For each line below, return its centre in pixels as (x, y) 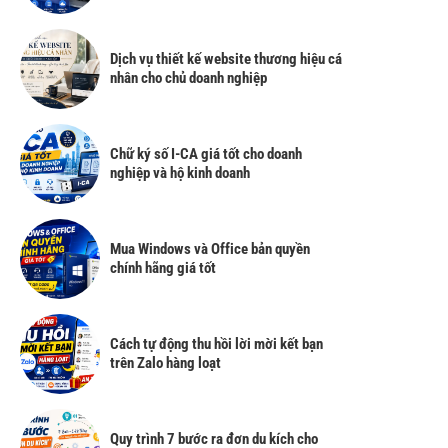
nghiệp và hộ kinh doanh (180, 172)
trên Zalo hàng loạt (165, 362)
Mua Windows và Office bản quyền (210, 248)
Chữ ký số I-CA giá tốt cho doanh (206, 153)
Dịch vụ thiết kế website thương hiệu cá (226, 58)
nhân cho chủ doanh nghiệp (188, 77)
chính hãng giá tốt (163, 267)
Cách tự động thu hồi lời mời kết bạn (216, 343)
